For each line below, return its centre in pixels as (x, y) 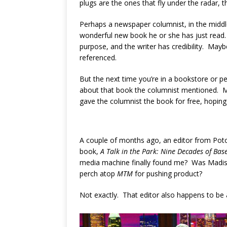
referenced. (98, 58)
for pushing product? (167, 174)
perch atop (98, 174)
